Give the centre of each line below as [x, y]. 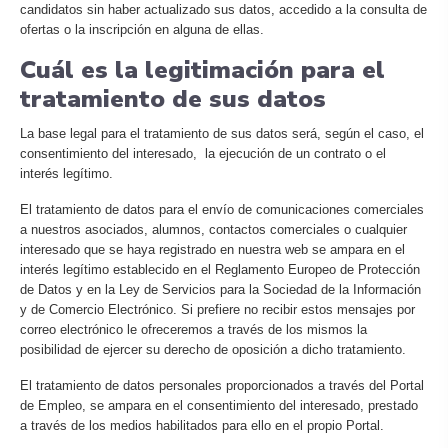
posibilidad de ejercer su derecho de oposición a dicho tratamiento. [213, 349]
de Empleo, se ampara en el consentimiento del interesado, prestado [219, 405]
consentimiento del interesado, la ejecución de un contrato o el [203, 153]
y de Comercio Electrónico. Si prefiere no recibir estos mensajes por [217, 309]
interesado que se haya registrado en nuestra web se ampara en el [212, 249]
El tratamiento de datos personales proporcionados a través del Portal [222, 385]
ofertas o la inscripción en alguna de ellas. [142, 29]
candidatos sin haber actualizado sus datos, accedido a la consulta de [223, 9]
